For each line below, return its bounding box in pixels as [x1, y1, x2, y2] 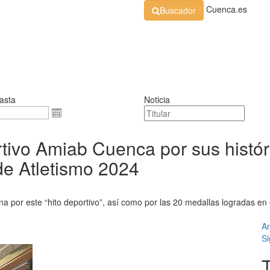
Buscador [160, 4, 196, 16]
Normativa [87, 30, 128, 42]
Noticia [144, 93, 170, 105]
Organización [10, 30, 63, 42]
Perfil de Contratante [152, 30, 234, 42]
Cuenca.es [206, 2, 247, 15]
